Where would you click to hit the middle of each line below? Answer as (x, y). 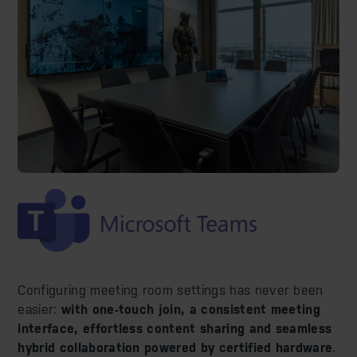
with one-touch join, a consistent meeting (191, 310)
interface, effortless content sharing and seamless (175, 329)
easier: (39, 310)
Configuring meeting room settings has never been (171, 291)
